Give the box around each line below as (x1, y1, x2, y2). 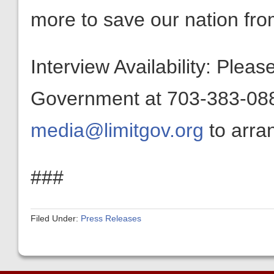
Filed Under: (31, 213, 81, 223)
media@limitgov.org (31, 119, 204, 141)
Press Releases (81, 213, 141, 223)
